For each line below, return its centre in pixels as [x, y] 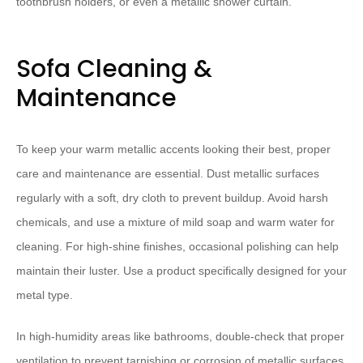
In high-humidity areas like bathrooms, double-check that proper [180, 336]
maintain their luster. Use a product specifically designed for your [181, 271]
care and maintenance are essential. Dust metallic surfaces [168, 173]
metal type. [45, 295]
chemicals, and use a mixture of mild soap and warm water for [175, 222]
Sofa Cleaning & [114, 69]
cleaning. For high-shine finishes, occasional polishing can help [177, 246]
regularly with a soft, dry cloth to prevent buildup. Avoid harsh [172, 198]
